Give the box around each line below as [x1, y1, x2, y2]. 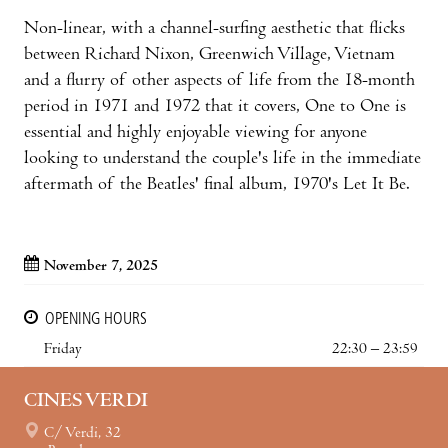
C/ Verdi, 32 [44, 425, 121, 442]
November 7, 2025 [44, 258, 158, 275]
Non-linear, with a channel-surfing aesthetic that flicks [24, 19, 405, 39]
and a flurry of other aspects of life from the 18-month [24, 71, 415, 91]
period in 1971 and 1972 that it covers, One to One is [24, 97, 406, 117]
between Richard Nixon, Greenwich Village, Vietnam [24, 45, 395, 65]
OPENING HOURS [45, 311, 147, 328]
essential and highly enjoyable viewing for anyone [24, 123, 367, 143]
